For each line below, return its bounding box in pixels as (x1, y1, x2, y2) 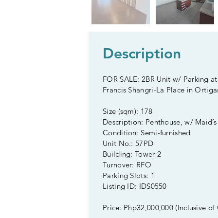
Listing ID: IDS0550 (103, 182, 167, 191)
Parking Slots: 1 (103, 171, 155, 180)
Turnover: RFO (103, 160, 151, 169)
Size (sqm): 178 (103, 107, 153, 116)
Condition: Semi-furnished (103, 128, 191, 137)
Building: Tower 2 (103, 149, 162, 159)
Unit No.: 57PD (103, 139, 154, 148)
